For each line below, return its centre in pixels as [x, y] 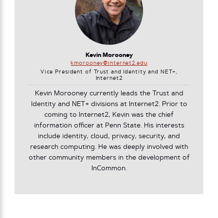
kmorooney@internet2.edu [109, 64]
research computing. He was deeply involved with [109, 147]
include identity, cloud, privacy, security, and [109, 137]
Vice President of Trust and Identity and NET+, [109, 73]
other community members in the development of [109, 158]
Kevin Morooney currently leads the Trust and [109, 94]
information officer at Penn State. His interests [109, 126]
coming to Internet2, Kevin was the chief [109, 115]
